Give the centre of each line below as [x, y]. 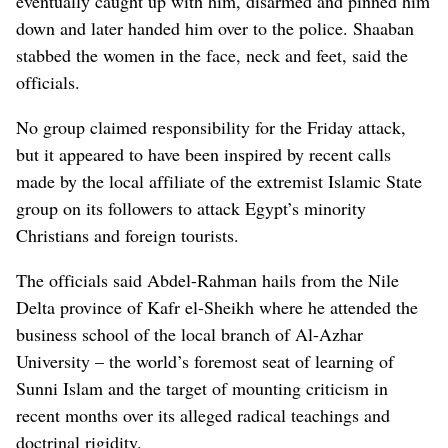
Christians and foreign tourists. [127, 234]
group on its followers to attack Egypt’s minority [191, 207]
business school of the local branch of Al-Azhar [189, 333]
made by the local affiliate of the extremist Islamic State [219, 180]
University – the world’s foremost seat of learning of [205, 360]
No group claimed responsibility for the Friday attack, [211, 126]
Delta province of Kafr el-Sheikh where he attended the [217, 306]
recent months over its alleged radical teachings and [203, 414]
